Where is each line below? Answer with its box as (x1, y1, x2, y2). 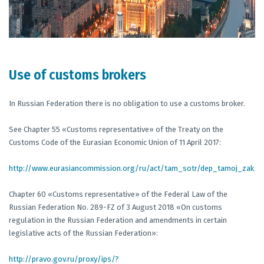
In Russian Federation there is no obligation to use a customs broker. (9, 99, 245, 108)
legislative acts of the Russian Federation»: (9, 229, 158, 237)
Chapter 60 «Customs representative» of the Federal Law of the (9, 190, 227, 199)
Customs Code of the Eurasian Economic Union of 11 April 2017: (9, 138, 221, 147)
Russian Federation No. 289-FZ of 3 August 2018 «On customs (9, 203, 222, 212)
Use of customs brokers (9, 67, 146, 83)
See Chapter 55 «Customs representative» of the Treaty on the (9, 125, 223, 134)
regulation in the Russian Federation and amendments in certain (9, 216, 227, 225)
